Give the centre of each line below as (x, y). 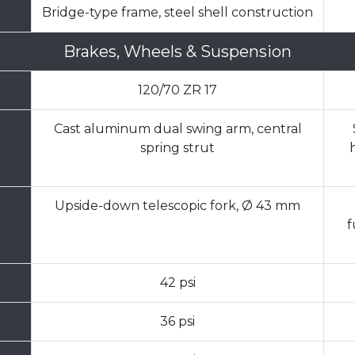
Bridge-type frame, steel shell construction (177, 13)
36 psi (177, 322)
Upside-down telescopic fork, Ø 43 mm (177, 206)
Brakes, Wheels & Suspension (177, 52)
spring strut (177, 148)
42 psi (177, 283)
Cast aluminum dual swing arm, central (177, 129)
